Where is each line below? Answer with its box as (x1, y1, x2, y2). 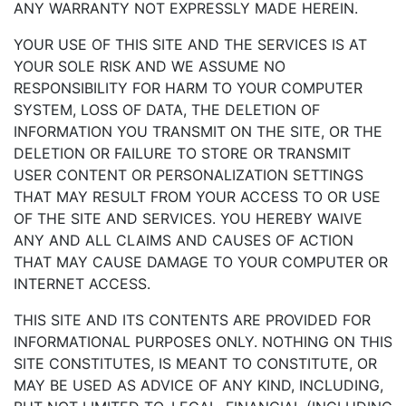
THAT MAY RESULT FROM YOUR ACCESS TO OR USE (14, 188, 381, 206)
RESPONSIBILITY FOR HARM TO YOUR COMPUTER (14, 79, 362, 97)
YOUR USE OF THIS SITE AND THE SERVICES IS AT (14, 35, 367, 53)
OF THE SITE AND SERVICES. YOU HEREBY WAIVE (14, 209, 362, 227)
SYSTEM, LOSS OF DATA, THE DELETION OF (14, 101, 320, 119)
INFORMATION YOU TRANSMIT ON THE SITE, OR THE (14, 122, 382, 140)
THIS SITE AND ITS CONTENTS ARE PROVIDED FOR (14, 311, 371, 329)
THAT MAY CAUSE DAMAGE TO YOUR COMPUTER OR (14, 253, 388, 271)
